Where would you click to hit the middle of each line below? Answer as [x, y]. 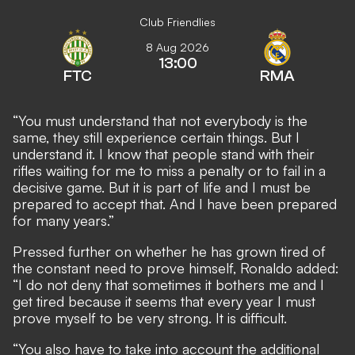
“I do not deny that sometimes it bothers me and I [168, 284]
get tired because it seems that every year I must [164, 301]
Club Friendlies [177, 22]
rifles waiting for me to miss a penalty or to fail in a [169, 170]
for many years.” [63, 220]
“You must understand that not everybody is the [160, 120]
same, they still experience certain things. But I [156, 137]
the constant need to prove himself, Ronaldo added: [176, 268]
